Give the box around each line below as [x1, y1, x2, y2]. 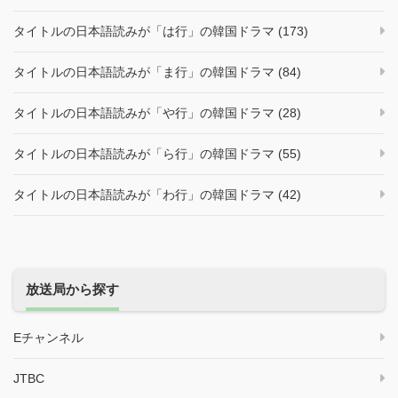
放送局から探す [25, 282, 119, 298]
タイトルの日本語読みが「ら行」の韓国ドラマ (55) [13, 146, 301, 161]
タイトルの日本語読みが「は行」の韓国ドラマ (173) [13, 23, 308, 38]
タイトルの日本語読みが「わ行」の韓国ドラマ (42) [13, 187, 301, 202]
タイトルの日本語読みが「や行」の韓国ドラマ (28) [13, 105, 301, 120]
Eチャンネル [13, 330, 84, 345]
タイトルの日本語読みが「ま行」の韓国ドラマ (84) [13, 64, 301, 79]
